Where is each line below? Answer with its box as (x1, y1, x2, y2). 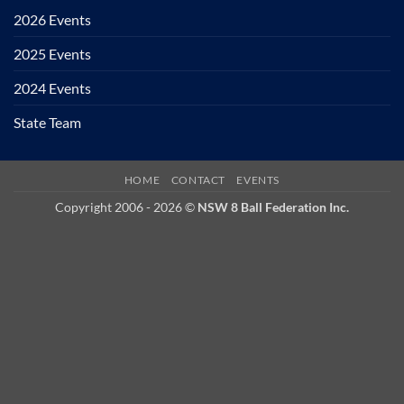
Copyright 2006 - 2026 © (55, 198, 197, 215)
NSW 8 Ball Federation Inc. (197, 198, 349, 215)
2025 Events (14, 44, 91, 62)
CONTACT (170, 172, 226, 187)
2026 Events (14, 10, 91, 28)
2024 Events (14, 78, 91, 96)
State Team (14, 113, 81, 131)
